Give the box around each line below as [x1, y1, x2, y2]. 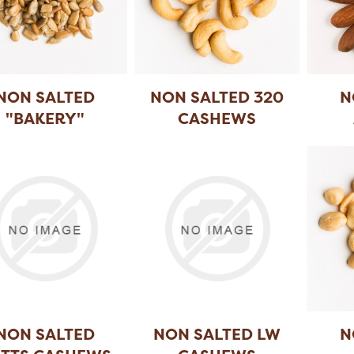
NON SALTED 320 [150, 86, 284, 108]
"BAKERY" [5, 107, 85, 130]
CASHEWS [178, 107, 257, 130]
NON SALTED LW [153, 323, 281, 345]
